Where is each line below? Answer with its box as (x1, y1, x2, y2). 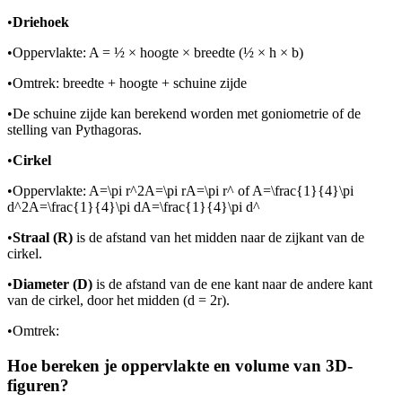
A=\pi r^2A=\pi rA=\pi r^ (89, 183, 234, 199)
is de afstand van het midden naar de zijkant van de (73, 230, 364, 246)
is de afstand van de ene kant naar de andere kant (92, 276, 372, 293)
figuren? (7, 375, 69, 395)
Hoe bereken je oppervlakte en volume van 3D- (7, 355, 353, 375)
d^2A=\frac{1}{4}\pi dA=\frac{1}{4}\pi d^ (7, 199, 260, 215)
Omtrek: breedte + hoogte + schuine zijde (13, 75, 247, 92)
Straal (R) (13, 230, 73, 246)
